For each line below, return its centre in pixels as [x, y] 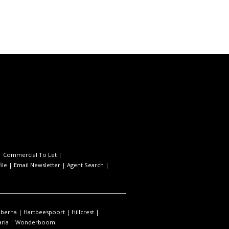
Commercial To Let [30, 154]
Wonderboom [35, 222]
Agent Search [85, 165]
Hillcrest [83, 212]
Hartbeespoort [44, 212]
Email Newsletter [37, 165]
